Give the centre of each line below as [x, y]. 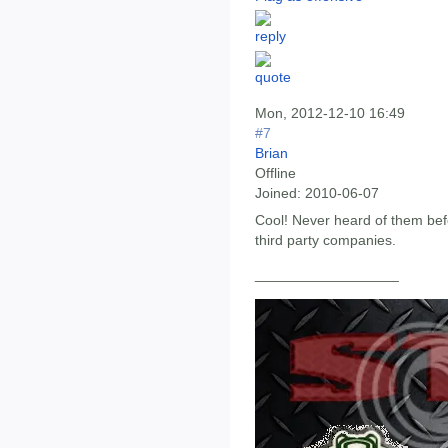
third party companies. [325, 240]
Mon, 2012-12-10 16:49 [330, 112]
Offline [275, 172]
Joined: [278, 192]
